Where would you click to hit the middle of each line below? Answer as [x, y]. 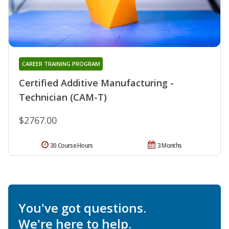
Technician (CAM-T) [63, 97]
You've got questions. [82, 208]
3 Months [169, 146]
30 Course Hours [72, 146]
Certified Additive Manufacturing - [96, 83]
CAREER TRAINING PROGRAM [61, 64]
